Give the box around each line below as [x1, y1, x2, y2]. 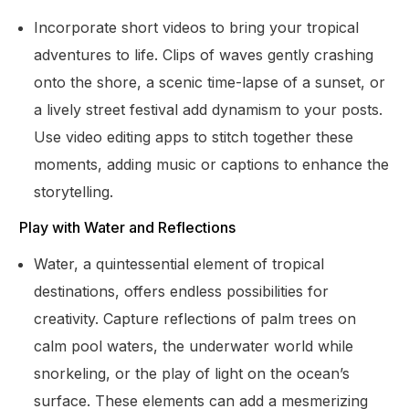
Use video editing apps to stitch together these [34, 127, 354, 146]
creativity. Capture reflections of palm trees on [34, 309, 357, 328]
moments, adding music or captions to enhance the [34, 154, 390, 173]
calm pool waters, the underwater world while [34, 336, 354, 355]
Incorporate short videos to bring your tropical [34, 17, 360, 37]
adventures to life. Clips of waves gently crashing [34, 45, 374, 64]
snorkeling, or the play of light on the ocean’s [34, 363, 351, 383]
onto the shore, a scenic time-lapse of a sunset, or [34, 72, 386, 91]
